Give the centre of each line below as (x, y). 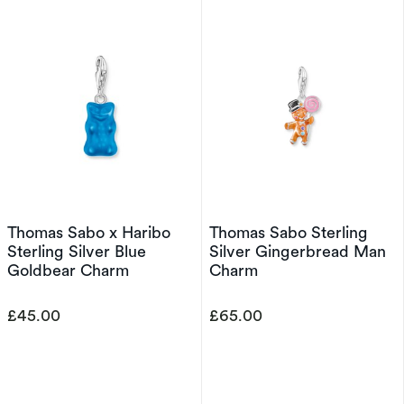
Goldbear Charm (68, 270)
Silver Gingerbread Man (298, 251)
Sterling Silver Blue (77, 251)
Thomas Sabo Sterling (289, 232)
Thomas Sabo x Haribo (89, 232)
